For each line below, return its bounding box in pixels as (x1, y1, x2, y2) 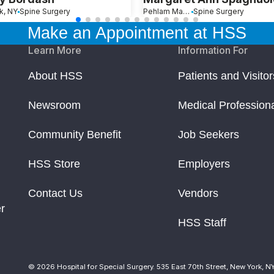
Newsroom (28, 99, 81, 112)
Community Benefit (28, 128, 121, 141)
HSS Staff (178, 217, 227, 229)
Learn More (28, 44, 81, 57)
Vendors (178, 187, 219, 200)
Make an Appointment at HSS (28, 24, 246, 43)
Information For (178, 44, 248, 57)
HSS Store (28, 158, 80, 171)
